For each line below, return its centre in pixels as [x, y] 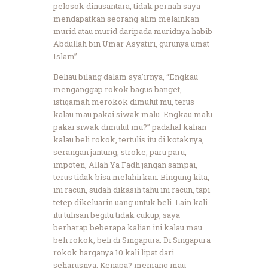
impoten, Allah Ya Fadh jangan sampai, [125, 164]
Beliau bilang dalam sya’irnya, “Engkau [126, 76]
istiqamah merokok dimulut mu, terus [124, 101]
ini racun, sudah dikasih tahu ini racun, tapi [132, 189]
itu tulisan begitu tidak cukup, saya [117, 214]
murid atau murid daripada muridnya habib [133, 31]
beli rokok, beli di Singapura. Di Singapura [132, 240]
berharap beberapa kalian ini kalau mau [128, 227]
